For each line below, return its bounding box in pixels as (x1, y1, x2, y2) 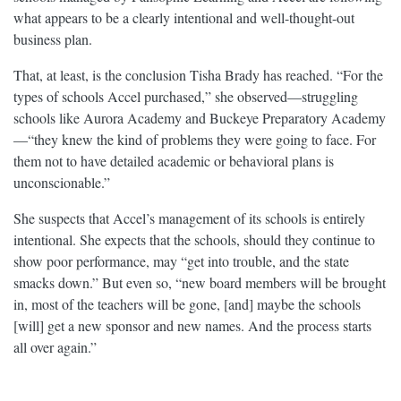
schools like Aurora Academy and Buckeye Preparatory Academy (13, 108, 386, 128)
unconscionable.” (13, 173, 110, 192)
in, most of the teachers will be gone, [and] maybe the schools (13, 294, 361, 314)
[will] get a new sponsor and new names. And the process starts (13, 316, 371, 336)
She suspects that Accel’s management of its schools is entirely (13, 209, 365, 228)
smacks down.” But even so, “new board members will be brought (13, 273, 386, 293)
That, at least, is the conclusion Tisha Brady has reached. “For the (13, 65, 383, 85)
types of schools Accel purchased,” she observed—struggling (13, 87, 358, 107)
